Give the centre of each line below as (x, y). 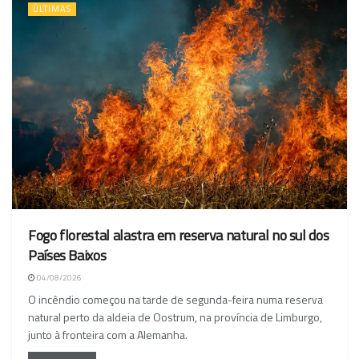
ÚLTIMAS (52, 8)
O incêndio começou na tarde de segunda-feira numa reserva (175, 300)
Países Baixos (67, 256)
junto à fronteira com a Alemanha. (108, 335)
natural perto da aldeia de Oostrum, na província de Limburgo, (175, 317)
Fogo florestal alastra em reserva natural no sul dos (179, 236)
